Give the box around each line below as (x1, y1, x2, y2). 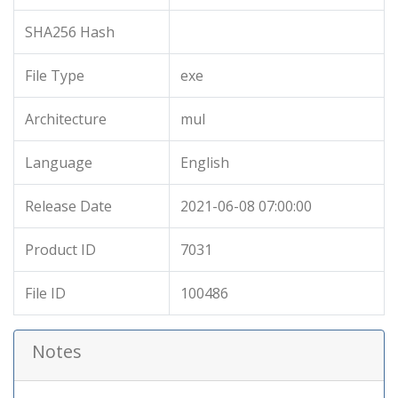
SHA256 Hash (25, 22, 115, 42)
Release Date (25, 196, 112, 216)
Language (25, 153, 92, 172)
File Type (25, 66, 84, 85)
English (180, 153, 229, 172)
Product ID (25, 240, 96, 259)
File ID (25, 283, 66, 303)
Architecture (25, 109, 107, 129)
